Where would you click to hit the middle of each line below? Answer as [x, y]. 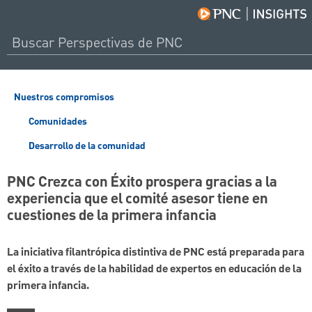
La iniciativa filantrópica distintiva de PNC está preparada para [156, 253]
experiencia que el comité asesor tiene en [138, 200]
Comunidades [56, 122]
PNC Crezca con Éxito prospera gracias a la [142, 183]
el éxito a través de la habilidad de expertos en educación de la [154, 270]
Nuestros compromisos [64, 97]
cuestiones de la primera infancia [112, 216]
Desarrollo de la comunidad [86, 146]
